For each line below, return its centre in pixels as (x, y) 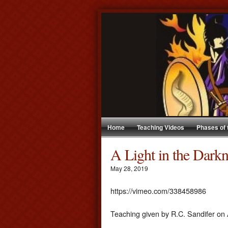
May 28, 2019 (129, 168)
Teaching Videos (161, 127)
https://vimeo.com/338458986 (158, 190)
